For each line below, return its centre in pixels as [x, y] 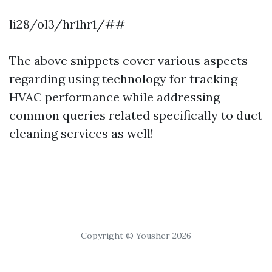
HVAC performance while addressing [114, 97]
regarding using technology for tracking [123, 79]
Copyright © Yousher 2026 [136, 236]
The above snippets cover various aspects [128, 61]
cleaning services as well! [81, 134]
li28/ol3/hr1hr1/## [67, 24]
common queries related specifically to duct [136, 115]
